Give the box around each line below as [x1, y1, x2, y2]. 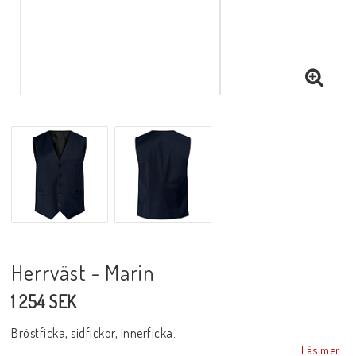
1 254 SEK [11, 289, 77, 312]
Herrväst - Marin [11, 257, 155, 285]
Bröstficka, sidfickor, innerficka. [11, 324, 176, 341]
